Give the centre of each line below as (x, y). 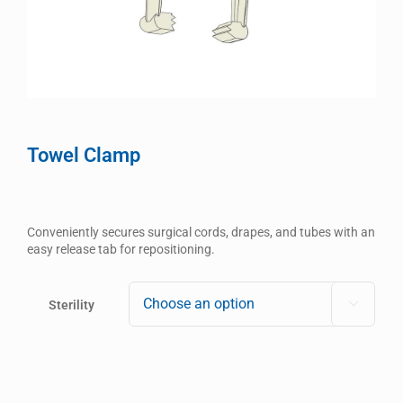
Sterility (72, 304)
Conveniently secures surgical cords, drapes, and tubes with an (201, 232)
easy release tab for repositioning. (121, 249)
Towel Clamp (84, 155)
